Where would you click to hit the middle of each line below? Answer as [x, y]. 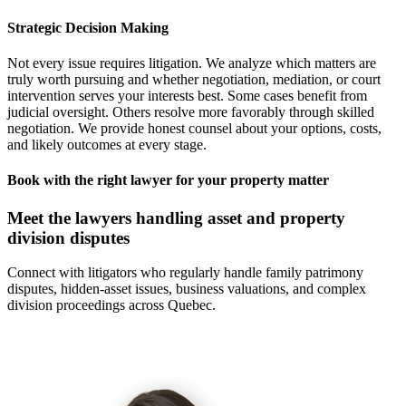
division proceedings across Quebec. [111, 305]
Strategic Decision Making [88, 27]
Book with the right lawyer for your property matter [168, 180]
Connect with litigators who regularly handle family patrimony [185, 273]
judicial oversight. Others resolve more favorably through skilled [191, 111]
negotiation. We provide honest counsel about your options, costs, [194, 128]
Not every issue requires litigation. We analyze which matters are [192, 63]
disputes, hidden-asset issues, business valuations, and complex [187, 289]
